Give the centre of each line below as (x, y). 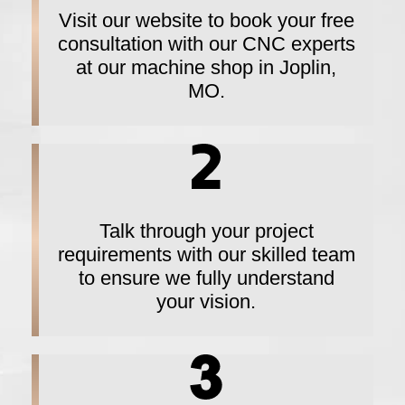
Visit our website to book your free (206, 20)
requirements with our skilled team (206, 254)
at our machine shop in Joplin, (206, 67)
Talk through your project (206, 231)
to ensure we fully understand (206, 278)
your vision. (206, 301)
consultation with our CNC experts (206, 43)
